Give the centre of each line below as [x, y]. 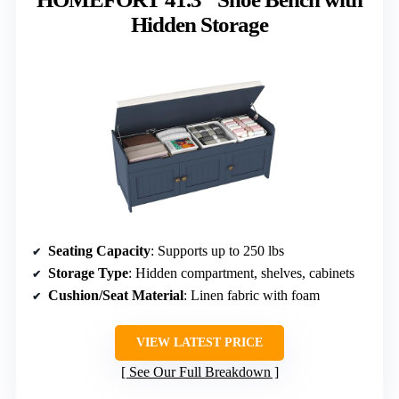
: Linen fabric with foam [252, 295]
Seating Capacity [99, 250]
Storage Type [88, 273]
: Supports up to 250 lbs [217, 250]
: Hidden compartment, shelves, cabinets [241, 273]
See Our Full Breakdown [199, 371]
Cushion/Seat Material [116, 295]
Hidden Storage [199, 24]
